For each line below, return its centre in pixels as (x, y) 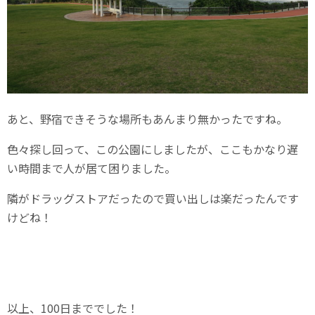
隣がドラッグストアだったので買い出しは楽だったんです (153, 199)
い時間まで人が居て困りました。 (91, 168)
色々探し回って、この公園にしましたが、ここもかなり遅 (153, 149)
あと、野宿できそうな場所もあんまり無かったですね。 (147, 119)
